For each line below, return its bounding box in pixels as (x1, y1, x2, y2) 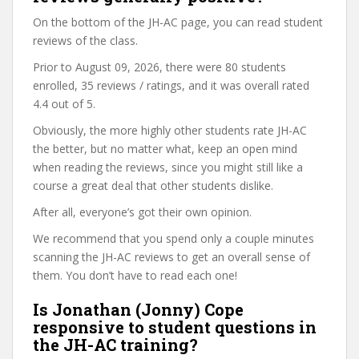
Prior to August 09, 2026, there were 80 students (33, 58, 286, 75)
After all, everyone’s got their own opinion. (33, 204, 252, 220)
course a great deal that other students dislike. (33, 177, 273, 193)
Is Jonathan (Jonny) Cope (33, 298, 244, 320)
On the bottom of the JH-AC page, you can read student (33, 14, 323, 30)
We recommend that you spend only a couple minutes (33, 230, 314, 246)
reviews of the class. (33, 32, 138, 48)
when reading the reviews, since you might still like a (33, 159, 303, 175)
